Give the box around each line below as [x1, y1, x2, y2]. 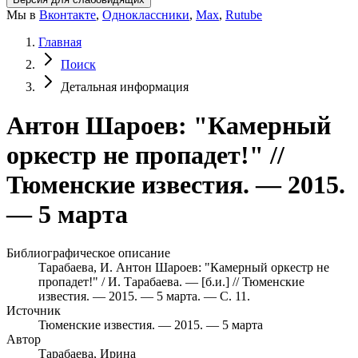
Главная [38, 34, 82, 49]
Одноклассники [102, 7, 189, 22]
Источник [6, 304, 61, 318]
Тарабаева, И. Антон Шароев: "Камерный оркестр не [38, 261, 329, 275]
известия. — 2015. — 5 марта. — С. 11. [38, 289, 250, 304]
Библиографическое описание [6, 246, 170, 261]
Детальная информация [61, 79, 189, 93]
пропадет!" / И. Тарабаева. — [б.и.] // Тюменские [38, 275, 304, 289]
